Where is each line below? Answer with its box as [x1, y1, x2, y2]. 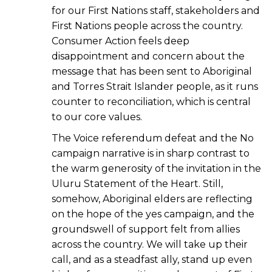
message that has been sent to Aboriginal [52, 65, 252, 77]
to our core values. [52, 110, 142, 123]
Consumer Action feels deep [52, 35, 189, 47]
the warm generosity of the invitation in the [52, 162, 261, 174]
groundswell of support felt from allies [52, 223, 240, 235]
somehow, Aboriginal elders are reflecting [52, 192, 253, 205]
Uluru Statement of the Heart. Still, [52, 177, 223, 189]
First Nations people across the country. [52, 19, 243, 32]
